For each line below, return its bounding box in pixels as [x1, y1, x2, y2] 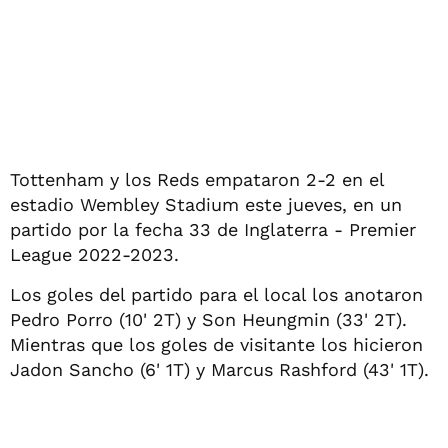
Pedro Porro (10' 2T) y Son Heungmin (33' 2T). [10, 309, 407, 330]
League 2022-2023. [10, 244, 179, 265]
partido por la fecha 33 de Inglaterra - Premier [10, 219, 416, 240]
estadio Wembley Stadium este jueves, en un [10, 194, 402, 215]
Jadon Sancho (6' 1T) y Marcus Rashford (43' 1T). [10, 359, 429, 380]
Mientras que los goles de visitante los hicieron [10, 334, 423, 355]
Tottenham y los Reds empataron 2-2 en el [10, 169, 384, 190]
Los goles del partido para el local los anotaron [10, 284, 423, 305]
